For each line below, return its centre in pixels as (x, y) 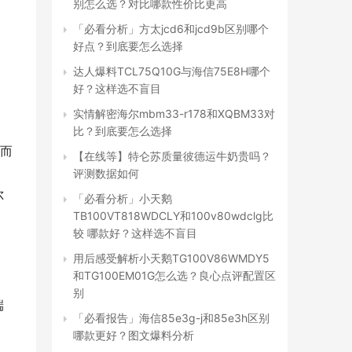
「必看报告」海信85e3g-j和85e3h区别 (171, 318)
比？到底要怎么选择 (123, 131)
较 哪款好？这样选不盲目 (135, 233)
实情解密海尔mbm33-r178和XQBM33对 (174, 114)
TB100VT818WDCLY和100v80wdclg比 (173, 216)
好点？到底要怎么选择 (128, 46)
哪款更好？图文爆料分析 (134, 335)
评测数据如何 (106, 173)
